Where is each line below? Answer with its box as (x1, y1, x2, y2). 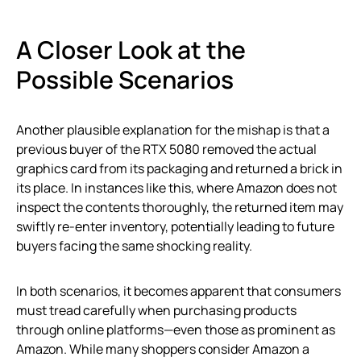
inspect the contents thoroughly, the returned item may (16, 198, 343, 217)
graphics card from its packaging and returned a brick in (16, 160, 342, 178)
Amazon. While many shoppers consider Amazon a (16, 340, 309, 359)
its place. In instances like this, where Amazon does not (16, 179, 337, 197)
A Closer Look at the (16, 33, 246, 67)
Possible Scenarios (16, 63, 234, 97)
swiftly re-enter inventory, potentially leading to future (16, 218, 334, 236)
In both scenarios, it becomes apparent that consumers (16, 282, 341, 301)
